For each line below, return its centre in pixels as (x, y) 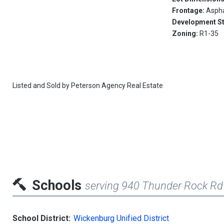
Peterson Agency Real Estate (117, 85)
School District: (41, 218)
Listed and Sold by (42, 85)
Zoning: (186, 33)
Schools (58, 185)
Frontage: (189, 10)
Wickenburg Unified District (121, 218)
